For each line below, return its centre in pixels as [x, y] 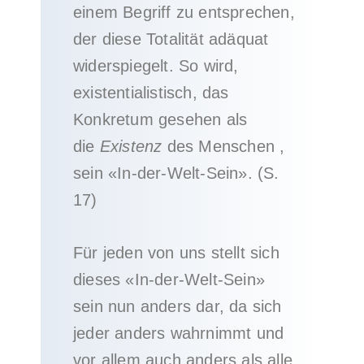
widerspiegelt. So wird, [156, 66]
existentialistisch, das [151, 93]
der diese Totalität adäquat [171, 39]
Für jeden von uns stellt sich [176, 253]
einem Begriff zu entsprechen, [184, 12]
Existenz [131, 146]
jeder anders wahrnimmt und [179, 333]
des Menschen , [223, 146]
